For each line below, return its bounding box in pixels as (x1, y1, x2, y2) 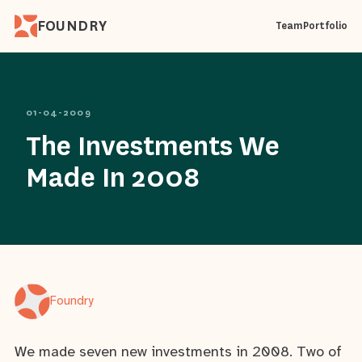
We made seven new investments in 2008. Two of (15, 345, 342, 360)
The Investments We (26, 128, 280, 164)
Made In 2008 (26, 159, 200, 196)
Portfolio (303, 19, 347, 32)
